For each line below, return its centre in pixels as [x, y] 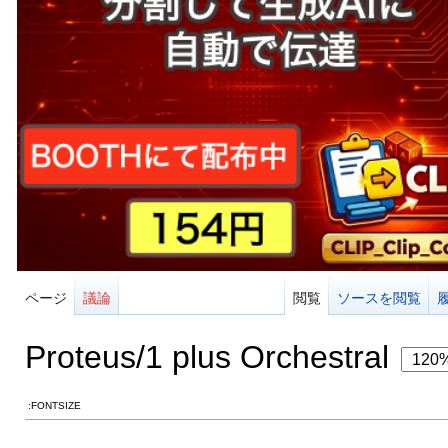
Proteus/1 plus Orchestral [207, 356]
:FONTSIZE [55, 405]
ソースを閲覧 [378, 297]
